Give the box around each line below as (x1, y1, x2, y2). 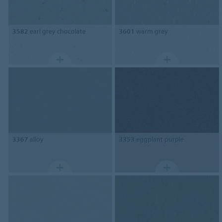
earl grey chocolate (28, 27, 86, 36)
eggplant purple (135, 134, 184, 144)
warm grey (135, 27, 168, 36)
